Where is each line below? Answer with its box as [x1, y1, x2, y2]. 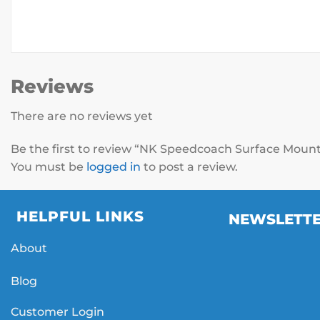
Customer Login [11, 304, 104, 319]
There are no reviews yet [11, 109, 153, 123]
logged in [86, 159, 141, 174]
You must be [11, 159, 86, 174]
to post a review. [141, 159, 238, 174]
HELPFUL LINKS [16, 208, 144, 226]
